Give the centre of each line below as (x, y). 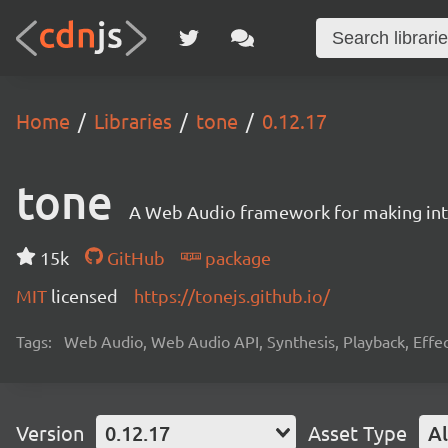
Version (50, 432)
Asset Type (357, 432)
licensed (84, 295)
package (235, 257)
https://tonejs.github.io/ (232, 295)
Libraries (133, 120)
